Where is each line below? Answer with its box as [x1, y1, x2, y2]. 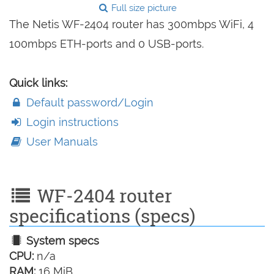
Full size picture [109, 2, 177, 14]
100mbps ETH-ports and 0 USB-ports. [9, 37, 204, 51]
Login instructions [23, 116, 119, 129]
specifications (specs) [9, 204, 196, 228]
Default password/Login [23, 96, 154, 109]
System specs [23, 234, 100, 248]
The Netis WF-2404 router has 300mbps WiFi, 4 [9, 18, 254, 31]
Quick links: [9, 76, 67, 90]
